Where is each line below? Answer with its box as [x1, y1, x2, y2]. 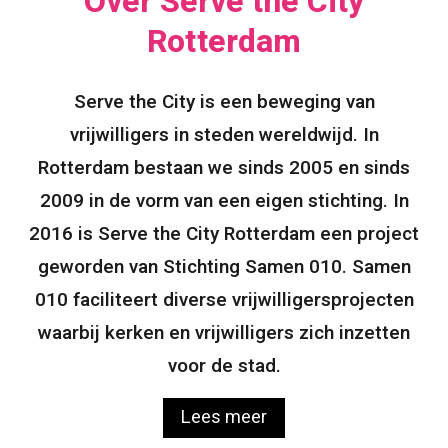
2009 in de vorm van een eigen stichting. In [39, 187, 409, 215]
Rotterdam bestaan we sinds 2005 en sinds [38, 154, 410, 182]
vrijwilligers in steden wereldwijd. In [69, 121, 379, 149]
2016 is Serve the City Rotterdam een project [29, 220, 419, 248]
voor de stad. [167, 352, 281, 380]
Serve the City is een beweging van [73, 88, 375, 116]
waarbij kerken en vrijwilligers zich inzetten [38, 319, 410, 347]
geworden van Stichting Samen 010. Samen [37, 253, 411, 281]
